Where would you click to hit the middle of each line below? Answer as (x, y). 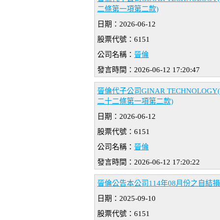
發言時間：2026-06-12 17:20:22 (149, 162)
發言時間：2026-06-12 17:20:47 (149, 70)
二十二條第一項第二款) (135, 101)
